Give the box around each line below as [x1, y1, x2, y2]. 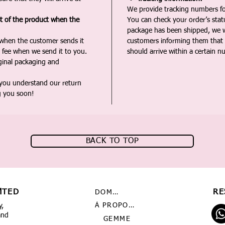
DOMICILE [113, 188, 119, 196]
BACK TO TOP [85, 137, 139, 145]
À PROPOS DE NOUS [128, 201, 134, 209]
